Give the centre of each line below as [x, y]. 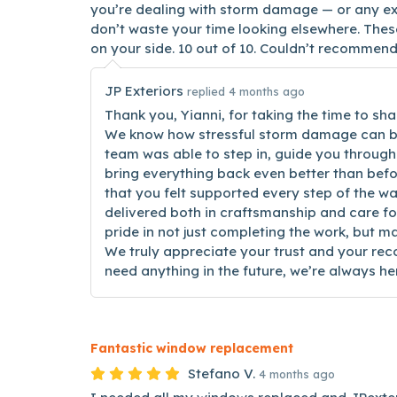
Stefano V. [222, 374]
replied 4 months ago [246, 91]
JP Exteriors [146, 91]
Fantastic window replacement [192, 348]
